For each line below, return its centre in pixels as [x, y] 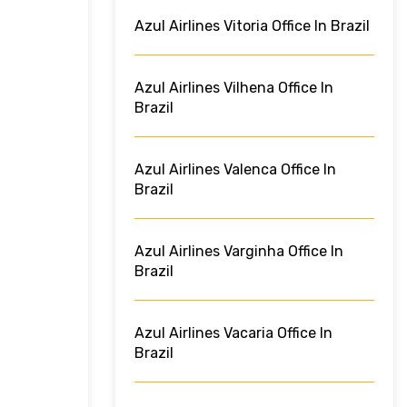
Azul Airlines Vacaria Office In [233, 333]
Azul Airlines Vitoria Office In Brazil [252, 26]
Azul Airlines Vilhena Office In [234, 88]
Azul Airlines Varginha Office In [239, 252]
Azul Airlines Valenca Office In [235, 170]
